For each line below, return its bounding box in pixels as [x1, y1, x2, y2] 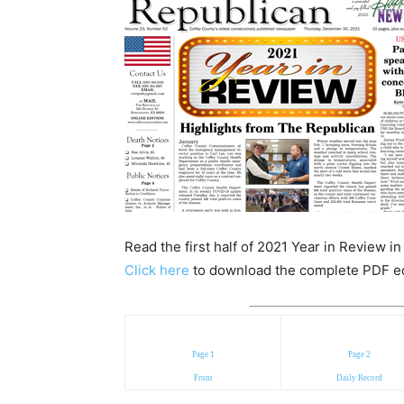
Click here [124, 262, 189, 279]
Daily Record [336, 372, 382, 382]
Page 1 [191, 349, 215, 359]
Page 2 [348, 349, 371, 359]
